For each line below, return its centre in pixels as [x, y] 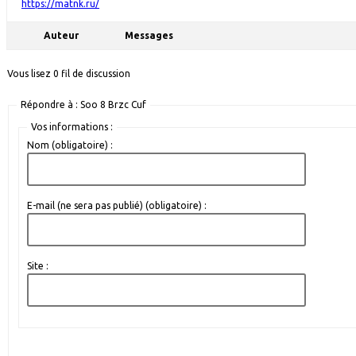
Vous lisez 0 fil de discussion [69, 74]
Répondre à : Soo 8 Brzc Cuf [83, 104]
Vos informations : [72, 127]
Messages [149, 35]
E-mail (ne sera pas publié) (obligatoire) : [117, 205]
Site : [38, 266]
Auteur [61, 35]
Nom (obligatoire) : [70, 145]
